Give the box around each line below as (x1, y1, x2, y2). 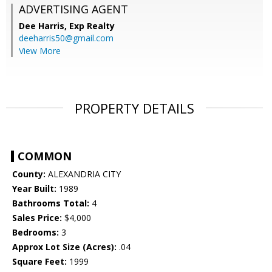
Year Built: (12, 183, 56, 195)
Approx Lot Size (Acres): (12, 241, 117, 253)
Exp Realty (69, 20, 115, 32)
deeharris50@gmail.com (19, 32, 114, 44)
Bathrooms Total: (12, 197, 89, 209)
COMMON (18, 149, 72, 164)
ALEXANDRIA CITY (46, 168, 121, 180)
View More (19, 45, 61, 57)
